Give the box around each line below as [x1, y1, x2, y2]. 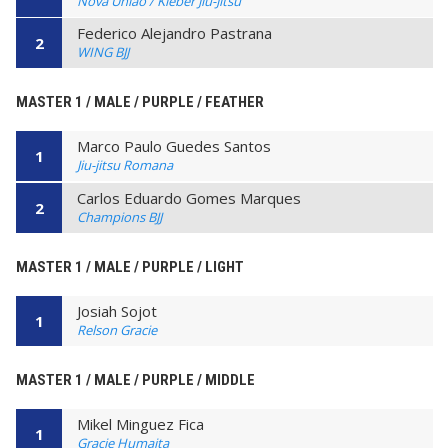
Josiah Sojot [77, 300, 157, 321]
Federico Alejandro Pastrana [77, 23, 272, 44]
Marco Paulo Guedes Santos [77, 136, 271, 157]
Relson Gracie [77, 320, 157, 339]
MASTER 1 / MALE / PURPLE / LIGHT [16, 257, 244, 276]
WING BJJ [77, 43, 129, 62]
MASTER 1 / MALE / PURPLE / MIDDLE [16, 370, 255, 389]
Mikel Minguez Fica [77, 413, 204, 434]
